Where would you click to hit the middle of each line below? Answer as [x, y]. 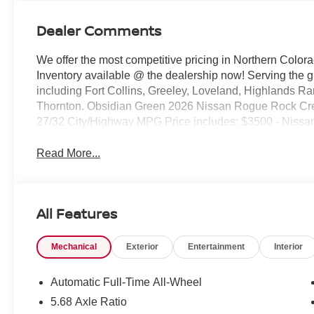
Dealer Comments [99, 30]
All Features [77, 213]
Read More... [69, 153]
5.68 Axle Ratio [89, 301]
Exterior [143, 246]
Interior [289, 246]
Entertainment [217, 246]
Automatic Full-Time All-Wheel [127, 282]
